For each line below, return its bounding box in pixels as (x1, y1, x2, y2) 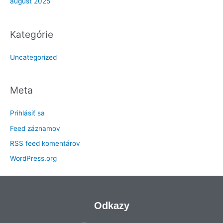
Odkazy (94, 200, 129, 211)
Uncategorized (10, 53, 57, 61)
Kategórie (10, 28, 53, 40)
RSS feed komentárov (10, 139, 80, 147)
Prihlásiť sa (10, 109, 45, 117)
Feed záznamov (10, 124, 60, 132)
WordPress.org (10, 154, 57, 163)
